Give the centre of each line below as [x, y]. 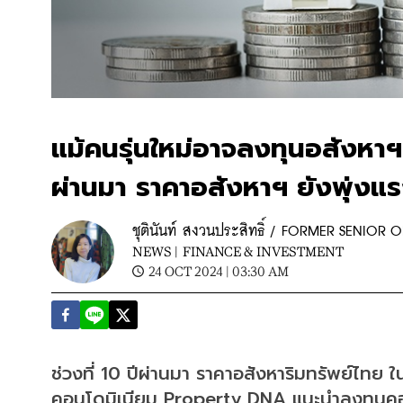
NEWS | [155, 251]
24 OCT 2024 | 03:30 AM [219, 271]
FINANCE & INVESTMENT [263, 251]
